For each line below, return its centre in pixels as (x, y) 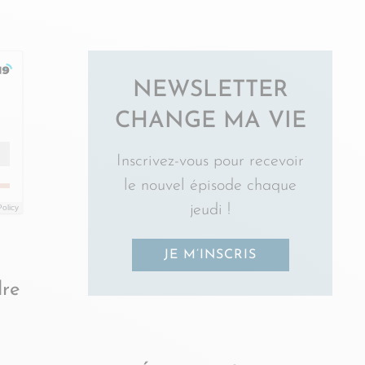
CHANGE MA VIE (210, 121)
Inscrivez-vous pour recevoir (210, 161)
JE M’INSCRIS (210, 255)
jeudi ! (210, 210)
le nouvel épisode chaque (210, 186)
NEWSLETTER (210, 90)
